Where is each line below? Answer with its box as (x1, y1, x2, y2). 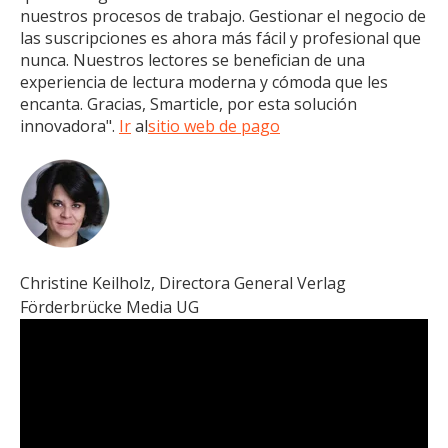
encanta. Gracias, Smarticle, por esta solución (20, 92, 357, 115)
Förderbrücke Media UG (20, 296, 199, 319)
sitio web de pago (148, 114, 280, 137)
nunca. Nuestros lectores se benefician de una (20, 48, 365, 71)
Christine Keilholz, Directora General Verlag (20, 272, 346, 295)
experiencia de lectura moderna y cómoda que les (20, 70, 388, 93)
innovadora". (20, 114, 119, 137)
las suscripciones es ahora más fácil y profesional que (20, 26, 421, 49)
